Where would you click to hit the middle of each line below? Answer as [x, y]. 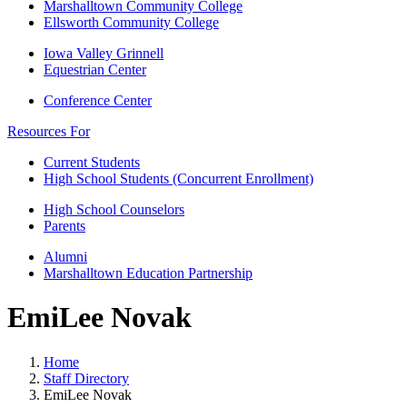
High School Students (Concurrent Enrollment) [179, 179]
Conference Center [98, 100]
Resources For [49, 131]
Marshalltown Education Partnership [148, 273]
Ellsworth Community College [131, 22]
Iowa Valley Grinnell [104, 53]
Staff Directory [86, 378]
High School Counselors [114, 209]
